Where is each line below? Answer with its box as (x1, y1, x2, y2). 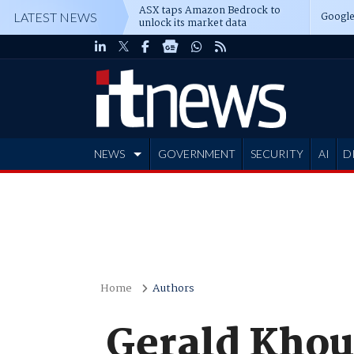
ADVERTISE (96, 179, 156, 192)
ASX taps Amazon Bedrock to (139, 2, 281, 19)
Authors (153, 280, 194, 297)
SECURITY (250, 147, 303, 160)
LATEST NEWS (13, 9, 97, 24)
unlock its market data (139, 15, 247, 32)
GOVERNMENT (157, 147, 235, 160)
